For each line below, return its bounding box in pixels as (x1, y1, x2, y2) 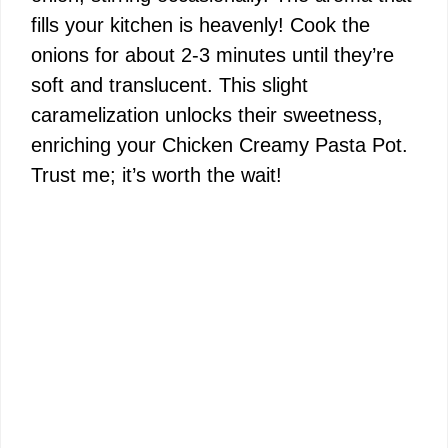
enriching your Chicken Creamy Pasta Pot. (31, 134, 408, 156)
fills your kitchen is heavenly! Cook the (31, 14, 370, 36)
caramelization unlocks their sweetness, (31, 104, 383, 126)
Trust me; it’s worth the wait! (31, 164, 282, 186)
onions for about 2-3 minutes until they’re (31, 44, 394, 66)
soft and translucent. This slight (31, 74, 308, 96)
